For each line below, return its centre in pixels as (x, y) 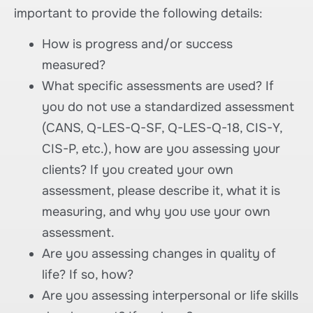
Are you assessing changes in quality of (159, 253)
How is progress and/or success (137, 44)
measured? (74, 65)
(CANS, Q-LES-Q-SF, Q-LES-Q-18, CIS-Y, (162, 128)
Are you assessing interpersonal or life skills (170, 295)
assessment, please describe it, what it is (161, 190)
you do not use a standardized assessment (168, 107)
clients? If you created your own (138, 169)
